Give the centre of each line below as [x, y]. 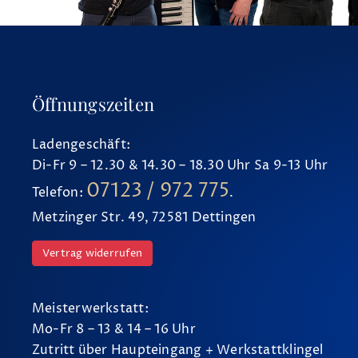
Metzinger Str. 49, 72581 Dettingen [144, 218]
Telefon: [59, 193]
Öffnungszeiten [93, 104]
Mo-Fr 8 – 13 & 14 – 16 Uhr [114, 330]
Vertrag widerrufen [92, 254]
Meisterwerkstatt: [90, 309]
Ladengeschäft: [82, 145]
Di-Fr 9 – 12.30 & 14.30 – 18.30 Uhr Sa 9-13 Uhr [180, 166]
